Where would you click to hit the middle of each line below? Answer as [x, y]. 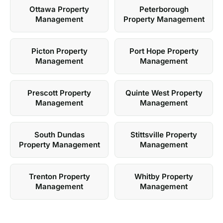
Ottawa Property [59, 9]
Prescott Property [59, 93]
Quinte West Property [164, 93]
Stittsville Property [164, 135]
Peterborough [164, 9]
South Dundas [59, 135]
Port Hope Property [164, 51]
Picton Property [59, 51]
